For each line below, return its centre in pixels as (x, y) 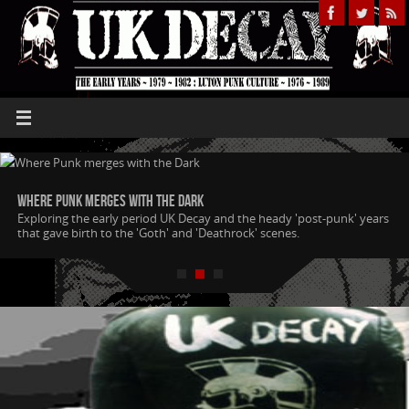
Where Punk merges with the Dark (110, 200)
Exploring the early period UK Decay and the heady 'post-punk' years (203, 218)
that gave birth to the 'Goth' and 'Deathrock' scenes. (158, 233)
